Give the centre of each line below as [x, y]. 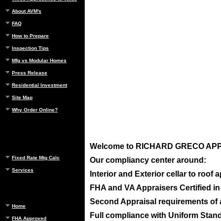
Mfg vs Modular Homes [39, 60]
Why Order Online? [35, 110]
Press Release [30, 73]
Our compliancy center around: [148, 160]
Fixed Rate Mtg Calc [36, 158]
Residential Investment [39, 85]
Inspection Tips [30, 48]
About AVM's [27, 11]
